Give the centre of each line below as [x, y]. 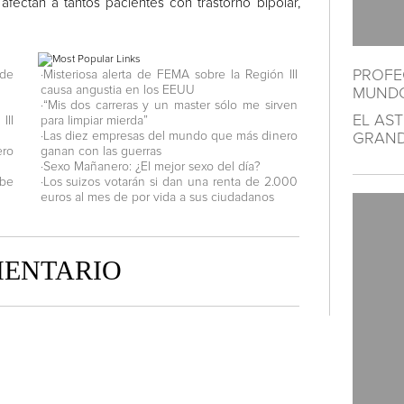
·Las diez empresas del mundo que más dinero [169, 136]
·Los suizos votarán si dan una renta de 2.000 [169, 182]
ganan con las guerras [101, 151]
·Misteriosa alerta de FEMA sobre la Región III [169, 74]
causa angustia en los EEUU [117, 90]
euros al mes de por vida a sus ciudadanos [157, 197]
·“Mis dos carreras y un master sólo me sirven [169, 105]
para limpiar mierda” [94, 120]
